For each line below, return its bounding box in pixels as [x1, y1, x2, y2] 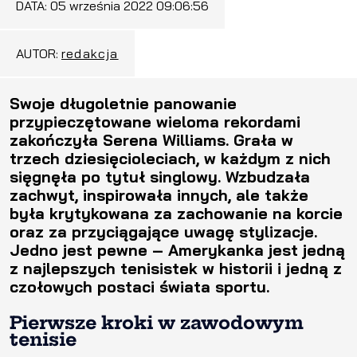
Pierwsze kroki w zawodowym [10, 311, 304, 334]
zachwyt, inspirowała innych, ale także [10, 184, 308, 205]
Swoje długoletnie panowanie [10, 92, 237, 113]
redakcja [61, 45, 119, 61]
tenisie [10, 328, 81, 351]
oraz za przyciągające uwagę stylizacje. [10, 221, 317, 241]
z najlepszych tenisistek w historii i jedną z [10, 257, 342, 278]
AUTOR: [16, 45, 61, 61]
